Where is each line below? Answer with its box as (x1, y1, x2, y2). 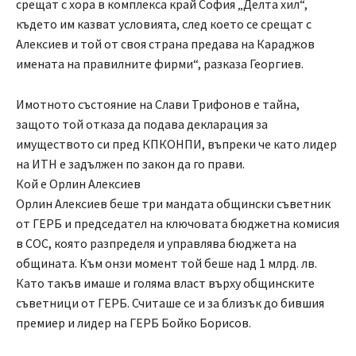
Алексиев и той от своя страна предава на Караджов (16, 36, 315, 52)
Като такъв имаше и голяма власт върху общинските (16, 275, 315, 292)
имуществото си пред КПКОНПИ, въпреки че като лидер (16, 136, 337, 153)
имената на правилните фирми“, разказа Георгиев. (16, 56, 304, 72)
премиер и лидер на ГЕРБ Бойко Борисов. (16, 315, 251, 331)
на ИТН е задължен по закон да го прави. (16, 156, 245, 172)
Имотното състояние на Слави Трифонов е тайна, (16, 96, 300, 113)
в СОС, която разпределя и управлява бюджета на (16, 235, 296, 252)
